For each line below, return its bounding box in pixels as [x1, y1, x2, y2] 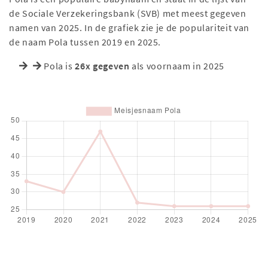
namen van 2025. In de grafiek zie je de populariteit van [9, 22, 249, 33]
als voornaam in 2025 [129, 60, 224, 72]
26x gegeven [75, 60, 130, 72]
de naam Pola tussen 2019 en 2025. [9, 36, 162, 48]
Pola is [44, 60, 75, 72]
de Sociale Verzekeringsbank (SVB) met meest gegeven [9, 7, 246, 19]
